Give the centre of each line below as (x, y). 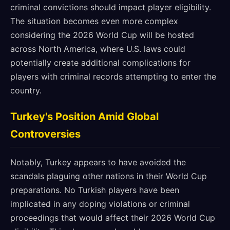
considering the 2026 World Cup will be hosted (102, 35)
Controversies (45, 134)
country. (26, 90)
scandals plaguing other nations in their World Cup (109, 176)
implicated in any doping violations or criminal (100, 204)
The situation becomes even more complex (94, 21)
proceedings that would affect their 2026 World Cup (113, 218)
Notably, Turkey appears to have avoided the (98, 162)
